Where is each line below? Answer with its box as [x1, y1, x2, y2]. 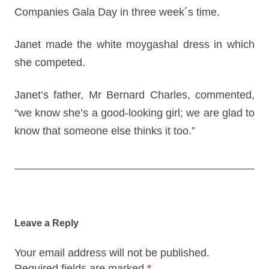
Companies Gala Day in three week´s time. [14, 6, 220, 18]
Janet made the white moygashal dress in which [14, 38, 255, 50]
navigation [14, 209, 58, 219]
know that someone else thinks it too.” [14, 125, 195, 137]
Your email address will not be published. [14, 247, 210, 259]
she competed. [14, 56, 85, 68]
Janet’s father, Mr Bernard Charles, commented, [14, 89, 255, 101]
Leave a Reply [14, 218, 79, 228]
